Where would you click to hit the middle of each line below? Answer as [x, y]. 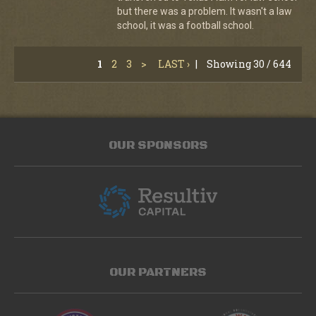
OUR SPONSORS [158, 145]
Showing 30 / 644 [249, 63]
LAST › [174, 63]
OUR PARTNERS [158, 272]
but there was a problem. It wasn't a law [204, 11]
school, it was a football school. [185, 25]
